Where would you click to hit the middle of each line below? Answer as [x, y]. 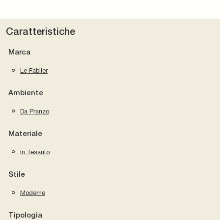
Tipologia [25, 215]
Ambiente [26, 93]
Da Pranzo [35, 111]
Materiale [25, 134]
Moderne [33, 192]
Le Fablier [34, 70]
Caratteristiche [41, 32]
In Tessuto [35, 152]
